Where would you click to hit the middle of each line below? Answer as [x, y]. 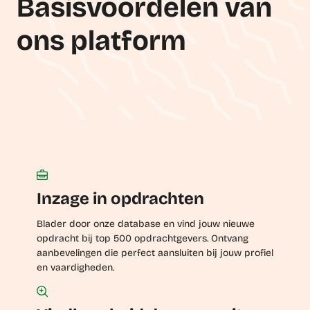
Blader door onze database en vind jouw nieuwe [145, 224]
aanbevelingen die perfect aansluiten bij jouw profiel [155, 253]
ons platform [101, 40]
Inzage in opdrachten [120, 199]
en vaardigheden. [75, 268]
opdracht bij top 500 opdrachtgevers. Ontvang [142, 239]
